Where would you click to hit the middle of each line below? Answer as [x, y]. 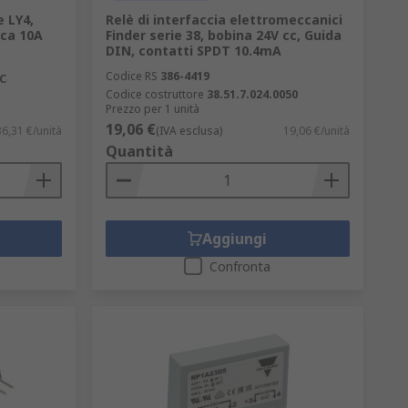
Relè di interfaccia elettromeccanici [224, 20]
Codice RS [131, 76]
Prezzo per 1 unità [152, 109]
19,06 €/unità [316, 131]
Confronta [240, 266]
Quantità [139, 151]
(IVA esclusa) [189, 131]
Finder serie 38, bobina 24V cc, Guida [223, 35]
